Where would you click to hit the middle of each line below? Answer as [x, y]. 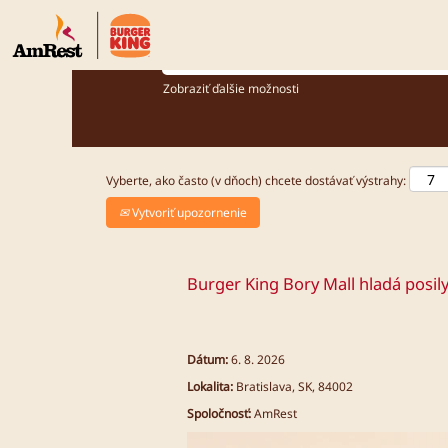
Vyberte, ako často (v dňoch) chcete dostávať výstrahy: [256, 180]
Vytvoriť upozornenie [188, 212]
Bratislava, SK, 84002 [294, 386]
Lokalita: [210, 386]
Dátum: [209, 359]
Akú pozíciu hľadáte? [218, 38]
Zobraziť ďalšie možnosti [231, 88]
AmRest [275, 413]
